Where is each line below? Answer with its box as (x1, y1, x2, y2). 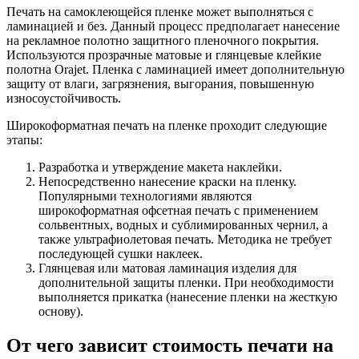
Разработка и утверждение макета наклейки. (38, 159, 282, 174)
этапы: (6, 132, 42, 147)
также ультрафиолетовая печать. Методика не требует (38, 232, 332, 246)
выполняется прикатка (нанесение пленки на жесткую (38, 289, 337, 304)
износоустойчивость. (6, 91, 121, 105)
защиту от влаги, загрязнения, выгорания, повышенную (6, 76, 314, 91)
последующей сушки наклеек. (38, 246, 203, 260)
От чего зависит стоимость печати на (6, 334, 333, 356)
